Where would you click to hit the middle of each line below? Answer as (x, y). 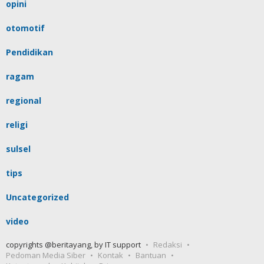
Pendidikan (29, 52)
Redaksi (168, 245)
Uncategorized (37, 197)
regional (24, 101)
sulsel (18, 149)
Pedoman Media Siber (46, 255)
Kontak (110, 255)
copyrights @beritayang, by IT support (73, 245)
